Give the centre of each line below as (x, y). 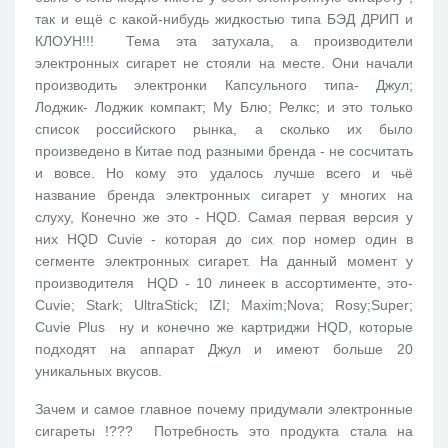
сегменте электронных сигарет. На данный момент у (224, 260)
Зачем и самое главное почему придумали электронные (224, 408)
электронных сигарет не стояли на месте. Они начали (224, 62)
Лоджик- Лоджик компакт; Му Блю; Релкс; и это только (224, 106)
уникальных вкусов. (98, 370)
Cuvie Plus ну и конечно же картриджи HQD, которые (224, 326)
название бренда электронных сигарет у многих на (224, 194)
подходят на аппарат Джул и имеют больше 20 (224, 348)
